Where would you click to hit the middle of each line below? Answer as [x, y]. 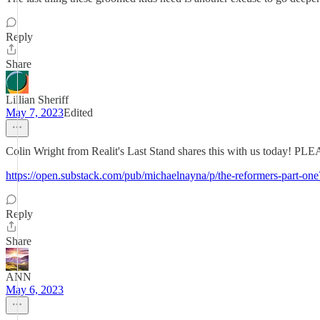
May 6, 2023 [35, 290]
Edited [78, 112]
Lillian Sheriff [37, 100]
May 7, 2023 [35, 112]
